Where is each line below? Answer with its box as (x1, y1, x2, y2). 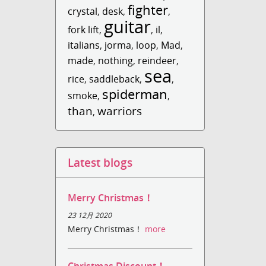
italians (68, 39, 100, 52)
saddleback (89, 72, 140, 85)
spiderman (102, 85, 168, 103)
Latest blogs (68, 155, 133, 170)
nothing (98, 54, 134, 67)
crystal (68, 5, 98, 18)
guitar (104, 15, 151, 38)
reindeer (138, 54, 177, 67)
